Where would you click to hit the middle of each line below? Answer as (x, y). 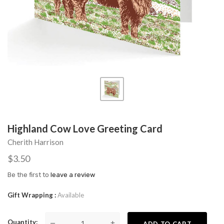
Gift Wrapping (31, 195)
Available (71, 195)
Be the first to (29, 175)
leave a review (73, 175)
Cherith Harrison (35, 142)
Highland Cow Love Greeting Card (85, 128)
